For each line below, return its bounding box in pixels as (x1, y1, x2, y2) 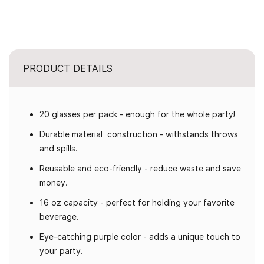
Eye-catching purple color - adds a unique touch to (39, 232, 240, 242)
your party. (39, 246, 83, 256)
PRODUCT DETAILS (23, 62, 113, 74)
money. (39, 177, 68, 187)
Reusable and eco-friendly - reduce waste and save (39, 163, 241, 173)
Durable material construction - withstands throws (39, 129, 238, 139)
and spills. (39, 143, 78, 153)
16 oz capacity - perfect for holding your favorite (39, 197, 235, 207)
